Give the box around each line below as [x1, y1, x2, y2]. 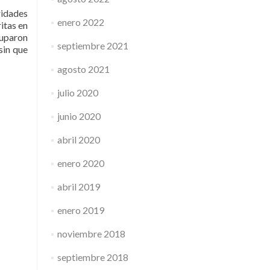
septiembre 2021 [57, 40, 128, 51]
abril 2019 [57, 181, 100, 192]
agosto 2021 [57, 63, 110, 75]
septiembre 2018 [57, 251, 128, 263]
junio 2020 [57, 110, 101, 122]
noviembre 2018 [57, 228, 125, 239]
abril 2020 [57, 134, 100, 145]
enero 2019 [57, 204, 104, 216]
